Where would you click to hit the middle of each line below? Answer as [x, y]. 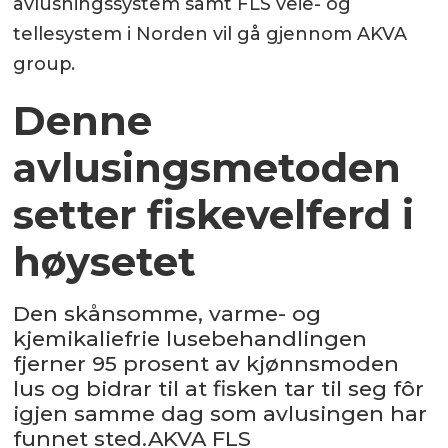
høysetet [105, 262]
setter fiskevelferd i [214, 215]
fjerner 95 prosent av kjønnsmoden [206, 364]
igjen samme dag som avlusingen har [220, 414]
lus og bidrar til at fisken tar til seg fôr [219, 389]
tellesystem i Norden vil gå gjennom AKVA [210, 34]
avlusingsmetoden [207, 168]
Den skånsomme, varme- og [167, 314]
